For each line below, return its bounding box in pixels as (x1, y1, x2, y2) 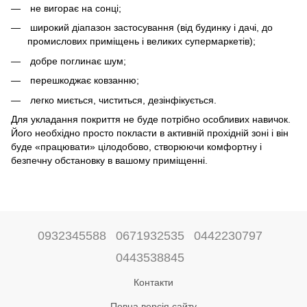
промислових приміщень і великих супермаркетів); (27, 36, 256, 47)
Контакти (134, 277, 173, 288)
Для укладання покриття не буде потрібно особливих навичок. (11, 113, 291, 125)
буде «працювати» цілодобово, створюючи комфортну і (11, 140, 262, 152)
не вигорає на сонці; (27, 3, 121, 14)
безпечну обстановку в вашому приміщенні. (11, 154, 208, 166)
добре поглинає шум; (27, 55, 126, 66)
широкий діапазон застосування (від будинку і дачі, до (27, 22, 273, 34)
